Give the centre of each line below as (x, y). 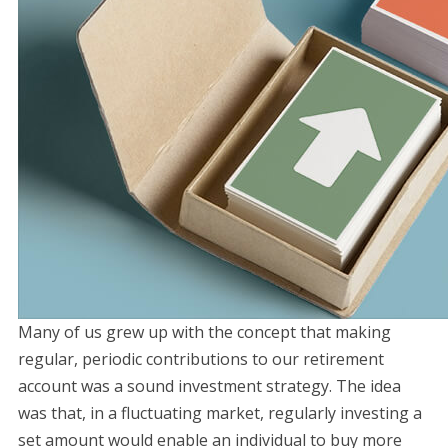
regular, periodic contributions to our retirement (200, 359)
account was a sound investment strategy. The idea (209, 386)
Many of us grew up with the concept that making (204, 332)
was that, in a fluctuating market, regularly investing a (219, 413)
